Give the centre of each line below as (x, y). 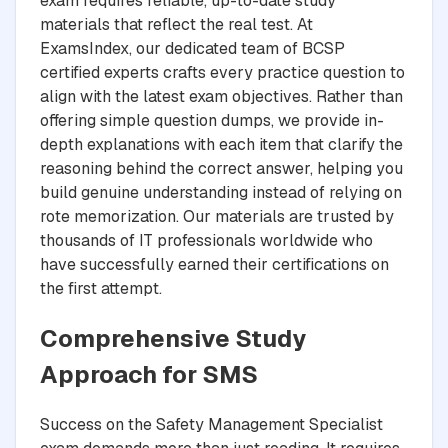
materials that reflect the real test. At (176, 24)
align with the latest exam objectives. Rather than (221, 96)
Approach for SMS (149, 374)
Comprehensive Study (173, 338)
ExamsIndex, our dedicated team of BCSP (192, 48)
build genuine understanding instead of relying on (221, 192)
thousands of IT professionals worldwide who (206, 240)
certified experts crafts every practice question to (222, 72)
